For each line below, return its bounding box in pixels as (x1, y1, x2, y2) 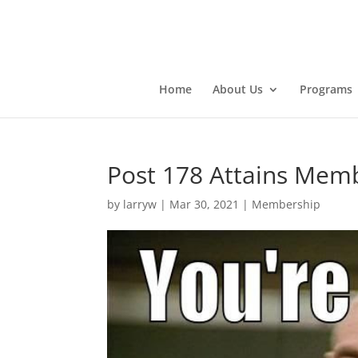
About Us (213, 82, 263, 97)
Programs (300, 82, 352, 97)
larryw (123, 197, 157, 212)
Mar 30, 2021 (169, 197, 240, 212)
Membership (252, 197, 321, 212)
